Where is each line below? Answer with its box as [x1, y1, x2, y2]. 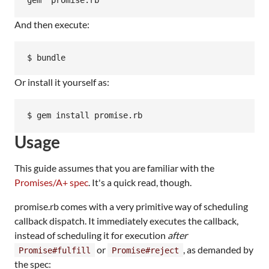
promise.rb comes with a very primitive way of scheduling [14, 200, 248, 212]
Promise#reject [112, 245, 179, 255]
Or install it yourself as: [14, 76, 109, 88]
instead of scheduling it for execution [14, 229, 168, 241]
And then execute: [14, 18, 89, 30]
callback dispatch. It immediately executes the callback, [14, 214, 238, 226]
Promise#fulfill [19, 245, 91, 255]
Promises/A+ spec [14, 176, 88, 188]
